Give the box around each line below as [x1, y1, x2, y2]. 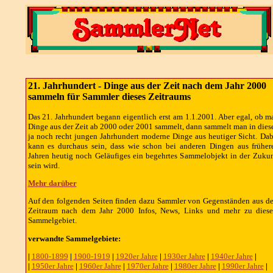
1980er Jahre [174, 261, 216, 271]
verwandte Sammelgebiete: [27, 233, 121, 243]
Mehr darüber [27, 178, 77, 188]
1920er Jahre [115, 251, 158, 261]
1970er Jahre [126, 261, 169, 271]
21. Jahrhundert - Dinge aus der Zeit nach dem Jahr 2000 [27, 80, 269, 91]
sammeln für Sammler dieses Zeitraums [27, 91, 191, 102]
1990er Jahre [221, 261, 264, 271]
